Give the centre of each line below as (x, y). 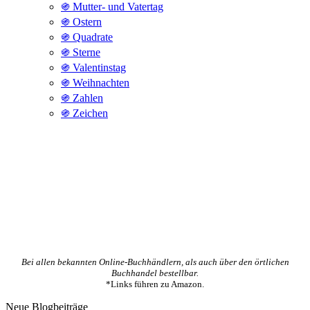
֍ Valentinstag (93, 67)
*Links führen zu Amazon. (155, 284)
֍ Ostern (81, 22)
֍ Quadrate (87, 37)
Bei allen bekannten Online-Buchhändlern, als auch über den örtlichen (155, 262)
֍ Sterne (81, 52)
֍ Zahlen (82, 98)
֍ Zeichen (84, 113)
